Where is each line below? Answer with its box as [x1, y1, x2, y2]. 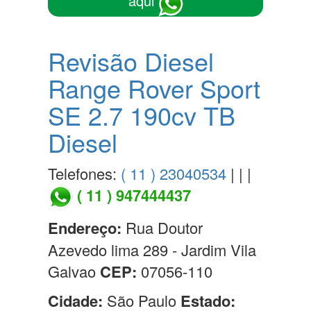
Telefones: [48, 162, 121, 184]
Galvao [48, 260, 100, 283]
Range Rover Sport [48, 69, 260, 106]
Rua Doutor [121, 217, 203, 239]
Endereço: [48, 217, 121, 239]
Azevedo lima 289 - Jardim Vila [48, 239, 256, 261]
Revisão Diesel [48, 42, 214, 78]
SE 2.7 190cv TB [48, 96, 235, 133]
